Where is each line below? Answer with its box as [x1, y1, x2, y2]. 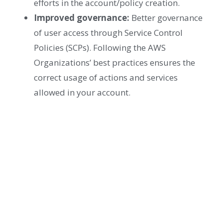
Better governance [129, 12, 203, 24]
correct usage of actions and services [34, 72, 178, 84]
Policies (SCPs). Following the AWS [34, 42, 166, 54]
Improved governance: [34, 12, 129, 24]
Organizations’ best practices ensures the [34, 57, 195, 69]
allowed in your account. [34, 87, 130, 99]
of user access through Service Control [34, 27, 183, 39]
